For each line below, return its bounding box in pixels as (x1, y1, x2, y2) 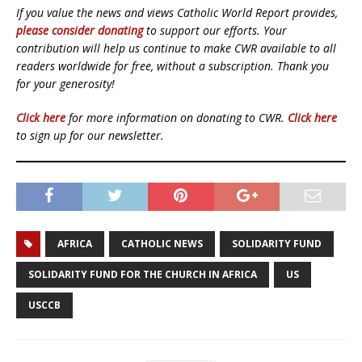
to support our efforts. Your (143, 22, 287, 38)
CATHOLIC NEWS (121, 236, 203, 250)
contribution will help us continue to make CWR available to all (16, 40, 336, 56)
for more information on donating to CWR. (65, 109, 288, 125)
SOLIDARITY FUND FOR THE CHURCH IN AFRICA (28, 267, 257, 281)
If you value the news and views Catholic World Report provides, (16, 4, 338, 20)
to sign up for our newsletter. (16, 127, 164, 143)
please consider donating (16, 22, 143, 38)
